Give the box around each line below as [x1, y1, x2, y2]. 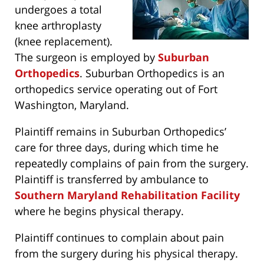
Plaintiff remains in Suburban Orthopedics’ [15, 124, 226, 139]
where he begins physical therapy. [15, 204, 184, 219]
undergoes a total [15, 2, 102, 17]
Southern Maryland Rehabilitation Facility [15, 188, 240, 203]
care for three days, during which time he [15, 140, 219, 155]
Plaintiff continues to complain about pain [15, 230, 224, 245]
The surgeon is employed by [15, 50, 158, 65]
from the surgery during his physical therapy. [15, 246, 238, 261]
